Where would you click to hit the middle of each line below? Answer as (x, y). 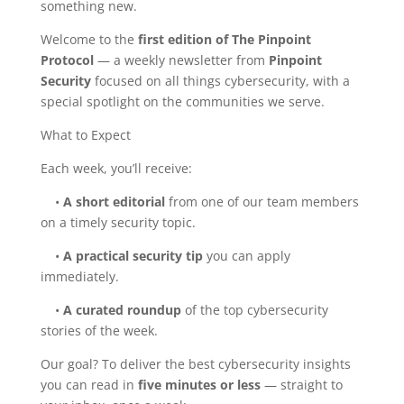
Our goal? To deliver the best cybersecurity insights (195, 363)
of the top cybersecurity (254, 309)
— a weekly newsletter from (181, 60)
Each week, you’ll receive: (116, 168)
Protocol (67, 60)
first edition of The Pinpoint (224, 39)
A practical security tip (133, 255)
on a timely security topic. (118, 222)
